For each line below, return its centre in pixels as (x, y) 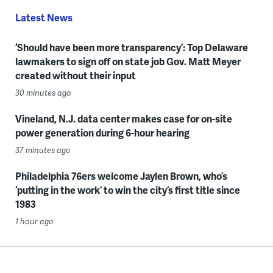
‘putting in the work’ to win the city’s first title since (127, 190)
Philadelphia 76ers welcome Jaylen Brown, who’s (121, 175)
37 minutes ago (43, 150)
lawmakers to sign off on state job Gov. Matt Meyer (128, 61)
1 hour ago (34, 221)
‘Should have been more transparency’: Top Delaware (131, 47)
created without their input (75, 75)
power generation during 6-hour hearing (102, 132)
